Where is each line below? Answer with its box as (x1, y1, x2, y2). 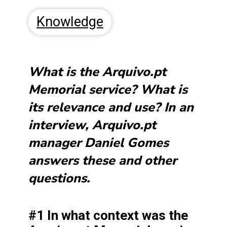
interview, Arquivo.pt (28, 117, 156, 134)
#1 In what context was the (28, 208, 188, 223)
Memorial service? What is (28, 81, 187, 99)
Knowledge (36, 14, 103, 30)
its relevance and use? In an (28, 99, 194, 117)
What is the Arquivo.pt (28, 63, 166, 81)
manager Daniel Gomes (28, 134, 169, 152)
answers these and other (28, 152, 177, 170)
